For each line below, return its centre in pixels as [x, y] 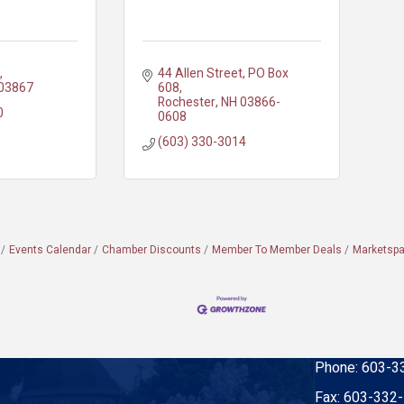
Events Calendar [50, 250]
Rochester [187, 102]
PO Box [269, 73]
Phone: [338, 368]
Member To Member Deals [277, 250]
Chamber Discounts [152, 250]
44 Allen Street [201, 73]
